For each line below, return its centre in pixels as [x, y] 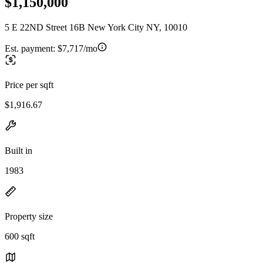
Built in [18, 150]
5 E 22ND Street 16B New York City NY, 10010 [96, 27]
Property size [29, 216]
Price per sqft [29, 85]
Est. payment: [31, 48]
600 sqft [20, 236]
